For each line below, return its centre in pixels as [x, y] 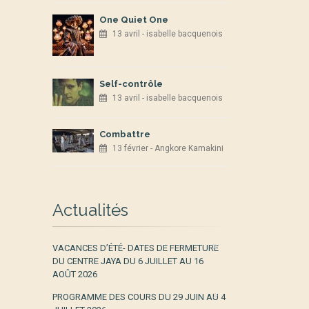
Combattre [125, 134]
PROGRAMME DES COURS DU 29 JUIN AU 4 [139, 297]
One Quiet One [134, 20]
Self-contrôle [131, 84]
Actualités [90, 210]
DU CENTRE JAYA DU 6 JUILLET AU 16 [128, 261]
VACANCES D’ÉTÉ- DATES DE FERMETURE [136, 248]
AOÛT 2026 [75, 274]
